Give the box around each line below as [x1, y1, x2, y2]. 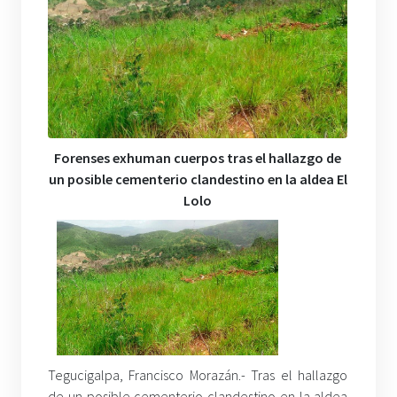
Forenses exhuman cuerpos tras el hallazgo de [54, 148, 342, 167]
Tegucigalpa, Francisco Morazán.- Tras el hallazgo [48, 365, 348, 384]
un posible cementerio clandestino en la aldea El [48, 169, 347, 188]
